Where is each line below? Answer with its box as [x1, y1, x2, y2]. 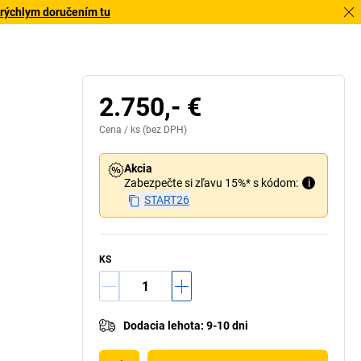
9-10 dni [206, 319, 248, 332]
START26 [144, 193, 189, 206]
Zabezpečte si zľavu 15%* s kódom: [124, 176, 298, 189]
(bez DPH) [140, 124, 187, 135]
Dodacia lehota [123, 319, 201, 332]
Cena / [99, 124, 131, 135]
